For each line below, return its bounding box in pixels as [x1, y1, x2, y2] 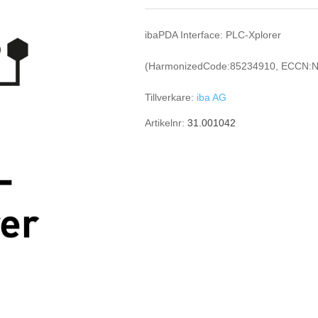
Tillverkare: [145, 92, 194, 103]
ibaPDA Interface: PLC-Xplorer [145, 29, 282, 40]
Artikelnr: [145, 117, 185, 128]
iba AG [197, 92, 227, 103]
